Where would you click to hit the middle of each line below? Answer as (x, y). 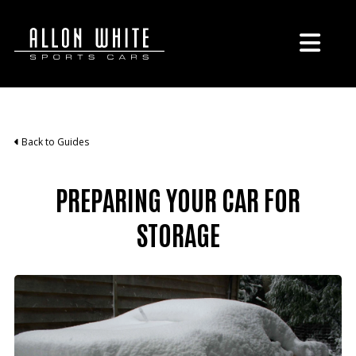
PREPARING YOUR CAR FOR (178, 199)
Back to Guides (54, 142)
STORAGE (178, 234)
